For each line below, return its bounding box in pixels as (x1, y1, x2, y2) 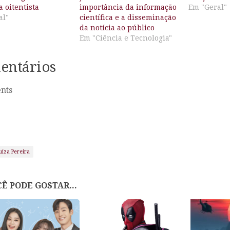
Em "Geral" (188, 3, 227, 11)
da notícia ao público (79, 23, 155, 32)
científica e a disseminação (79, 13, 176, 22)
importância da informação (79, 3, 177, 11)
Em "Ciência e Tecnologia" (79, 33, 172, 42)
